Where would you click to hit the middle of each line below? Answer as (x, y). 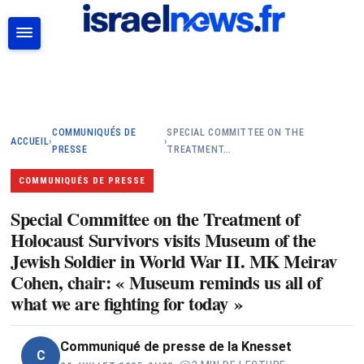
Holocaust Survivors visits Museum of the (163, 240)
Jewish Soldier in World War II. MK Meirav (174, 261)
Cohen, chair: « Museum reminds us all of (166, 282)
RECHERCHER (289, 84)
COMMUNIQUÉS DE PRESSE (82, 181)
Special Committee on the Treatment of (155, 219)
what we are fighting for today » (127, 303)
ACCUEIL (30, 141)
